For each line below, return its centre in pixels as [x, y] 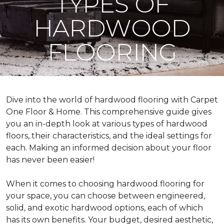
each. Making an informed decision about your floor [109, 148]
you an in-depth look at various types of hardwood [107, 124]
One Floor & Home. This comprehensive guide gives [109, 112]
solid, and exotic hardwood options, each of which [104, 208]
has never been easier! [50, 160]
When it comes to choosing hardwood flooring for [105, 184]
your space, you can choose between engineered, [105, 196]
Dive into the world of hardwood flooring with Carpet [112, 100]
